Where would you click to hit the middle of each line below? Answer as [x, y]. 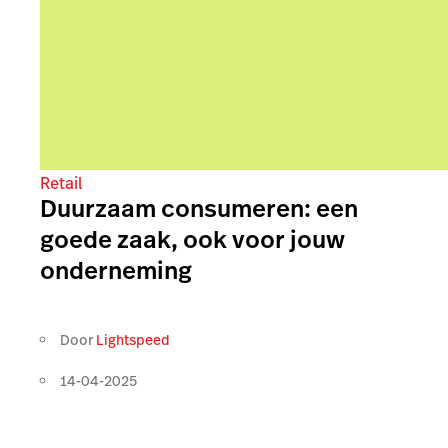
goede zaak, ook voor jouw [192, 239]
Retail [61, 183]
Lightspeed [133, 339]
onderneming [116, 270]
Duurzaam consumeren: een [199, 208]
